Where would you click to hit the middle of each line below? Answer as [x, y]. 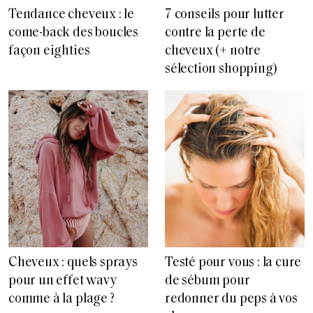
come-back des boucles [74, 33]
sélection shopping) [221, 69]
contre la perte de [215, 33]
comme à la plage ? [61, 299]
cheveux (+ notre [213, 51]
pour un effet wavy [63, 281]
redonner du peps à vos [231, 299]
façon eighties [49, 51]
